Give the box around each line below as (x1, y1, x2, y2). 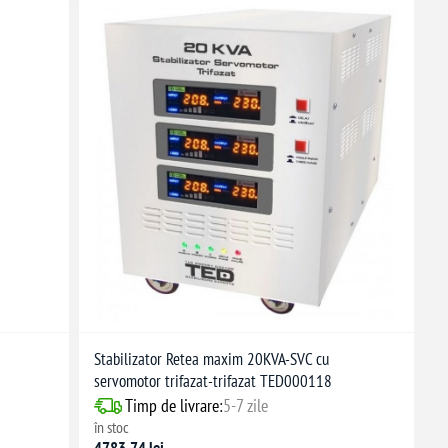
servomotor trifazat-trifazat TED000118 (93, 370, 332, 393)
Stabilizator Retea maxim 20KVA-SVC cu (93, 348, 329, 371)
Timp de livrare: (124, 394, 223, 418)
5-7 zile (222, 394, 268, 418)
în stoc (93, 417, 129, 438)
